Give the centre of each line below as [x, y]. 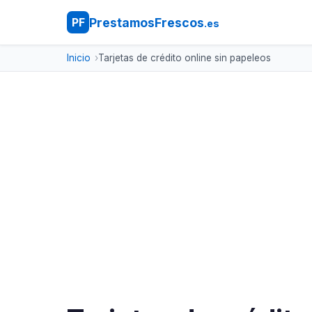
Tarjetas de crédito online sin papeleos [184, 58]
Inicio [79, 58]
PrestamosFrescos [147, 22]
